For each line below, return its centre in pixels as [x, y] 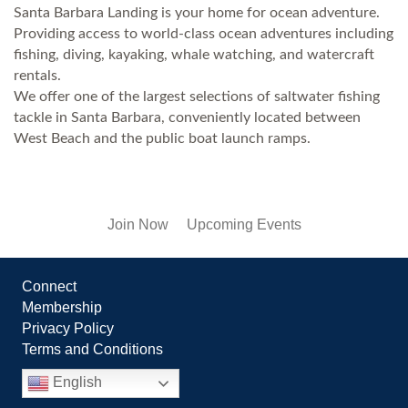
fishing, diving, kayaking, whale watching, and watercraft [194, 54]
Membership [62, 307]
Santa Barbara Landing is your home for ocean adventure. [197, 12]
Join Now [138, 224]
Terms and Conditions [92, 349]
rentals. [37, 75]
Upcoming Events [244, 224]
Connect [49, 286]
